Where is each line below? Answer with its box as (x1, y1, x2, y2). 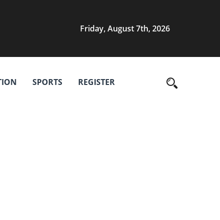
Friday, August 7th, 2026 (80, 23, 170, 34)
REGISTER (78, 77, 115, 87)
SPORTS (32, 77, 62, 87)
